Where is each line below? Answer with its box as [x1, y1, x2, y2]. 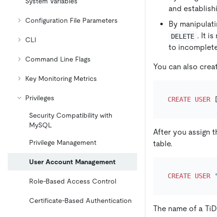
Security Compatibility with [29, 111, 112, 119]
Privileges [25, 94, 54, 102]
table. [153, 139, 172, 148]
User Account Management [29, 158, 116, 166]
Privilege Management [29, 139, 96, 146]
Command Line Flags [25, 55, 91, 63]
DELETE [171, 32, 195, 40]
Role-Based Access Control [29, 177, 116, 185]
